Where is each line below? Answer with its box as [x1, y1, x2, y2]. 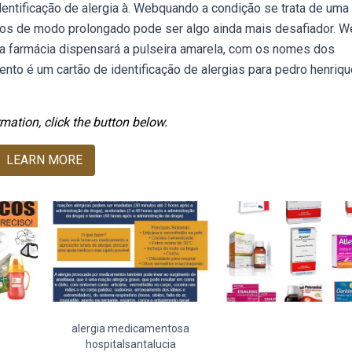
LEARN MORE [5, 152, 82, 167]
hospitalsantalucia [85, 338, 176, 350]
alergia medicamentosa [71, 322, 189, 335]
